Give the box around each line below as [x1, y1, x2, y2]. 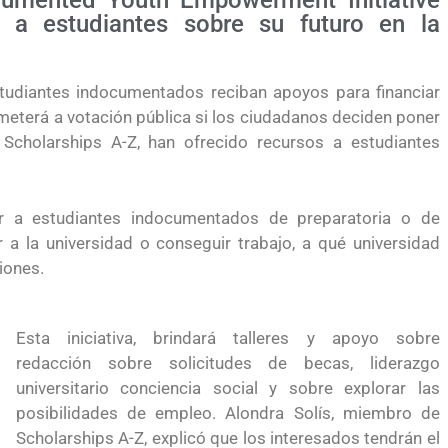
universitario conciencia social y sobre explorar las [15, 378, 440, 398]
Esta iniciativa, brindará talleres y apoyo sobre [15, 328, 440, 348]
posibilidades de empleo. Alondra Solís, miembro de [15, 403, 440, 423]
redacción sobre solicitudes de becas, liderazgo [15, 353, 440, 373]
